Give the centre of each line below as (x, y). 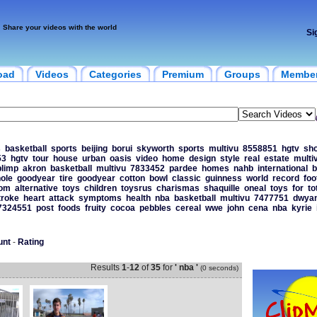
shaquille (221, 188)
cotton (132, 178)
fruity (95, 208)
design (202, 158)
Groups (242, 74)
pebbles (155, 208)
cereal (188, 208)
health (138, 198)
